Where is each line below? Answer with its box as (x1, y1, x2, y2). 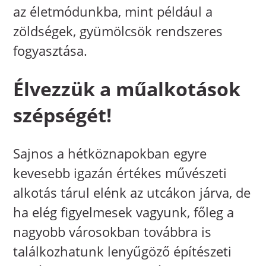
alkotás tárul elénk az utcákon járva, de (13, 183, 251, 202)
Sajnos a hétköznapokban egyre (13, 144, 207, 163)
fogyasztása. (13, 42, 88, 60)
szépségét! (13, 102, 112, 128)
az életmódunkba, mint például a (13, 2, 213, 21)
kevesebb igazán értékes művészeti (13, 164, 227, 182)
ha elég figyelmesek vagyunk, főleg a (13, 203, 235, 221)
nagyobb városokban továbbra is (13, 223, 212, 241)
